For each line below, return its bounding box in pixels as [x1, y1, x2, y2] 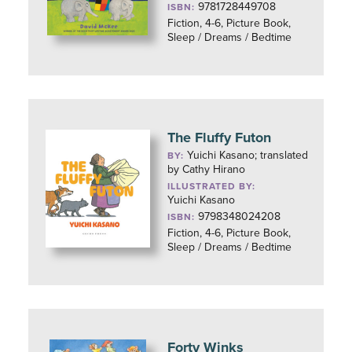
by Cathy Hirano [167, 163, 246, 176]
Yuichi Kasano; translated [187, 148, 309, 162]
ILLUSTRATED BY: [167, 181, 256, 192]
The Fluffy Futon [167, 129, 272, 146]
